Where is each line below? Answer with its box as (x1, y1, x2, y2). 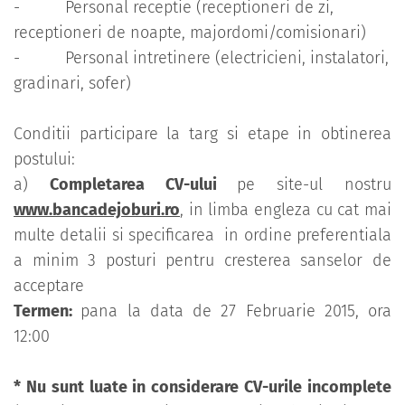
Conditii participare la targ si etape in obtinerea (14, 124, 391, 145)
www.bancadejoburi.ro (14, 200, 180, 221)
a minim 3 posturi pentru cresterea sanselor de (14, 250, 391, 271)
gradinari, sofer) (14, 73, 131, 94)
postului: (14, 149, 75, 170)
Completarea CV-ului (49, 174, 238, 195)
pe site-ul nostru (237, 174, 392, 195)
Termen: (14, 301, 81, 322)
